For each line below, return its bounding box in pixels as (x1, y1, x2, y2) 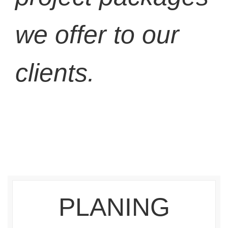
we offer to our (15, 20, 179, 49)
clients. (15, 58, 95, 87)
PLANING (58, 193, 170, 222)
